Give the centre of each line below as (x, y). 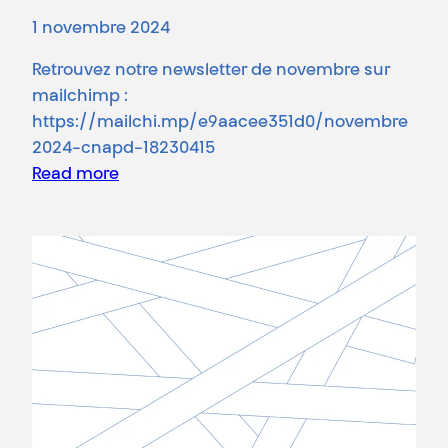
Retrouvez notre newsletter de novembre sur (211, 70)
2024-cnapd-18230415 (123, 148)
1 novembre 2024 (101, 28)
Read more (75, 174)
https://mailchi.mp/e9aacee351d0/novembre (220, 122)
